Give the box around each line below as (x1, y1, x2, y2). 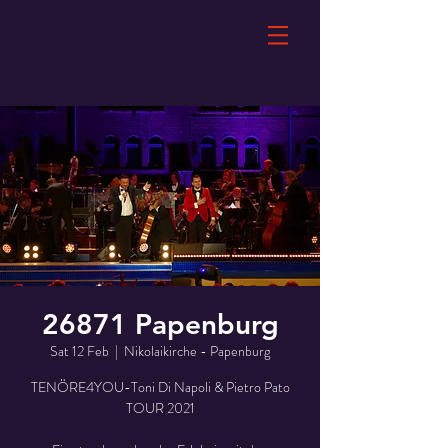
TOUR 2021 (125, 398, 195, 418)
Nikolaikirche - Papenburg (124, 341, 270, 361)
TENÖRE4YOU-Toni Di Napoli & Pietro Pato (30, 377, 290, 397)
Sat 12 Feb (50, 341, 109, 361)
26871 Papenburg (41, 307, 279, 341)
